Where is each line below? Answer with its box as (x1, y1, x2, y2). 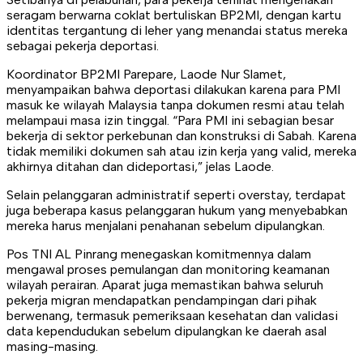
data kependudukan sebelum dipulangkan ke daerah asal (6, 322, 327, 339)
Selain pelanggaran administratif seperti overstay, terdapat (6, 186, 346, 203)
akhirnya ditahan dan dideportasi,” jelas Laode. (6, 158, 274, 174)
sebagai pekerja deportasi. (6, 37, 159, 53)
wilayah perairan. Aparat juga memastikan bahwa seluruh (6, 276, 323, 293)
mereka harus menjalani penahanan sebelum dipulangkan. (6, 217, 325, 233)
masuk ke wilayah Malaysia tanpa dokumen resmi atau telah (6, 96, 344, 113)
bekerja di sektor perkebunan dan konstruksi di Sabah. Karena (6, 127, 357, 143)
